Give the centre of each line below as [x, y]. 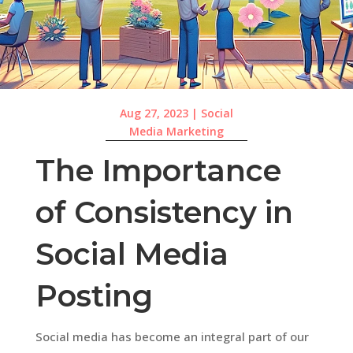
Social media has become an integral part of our [172, 336]
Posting [94, 295]
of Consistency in [164, 212]
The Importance [158, 170]
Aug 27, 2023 [154, 113]
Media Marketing [176, 132]
